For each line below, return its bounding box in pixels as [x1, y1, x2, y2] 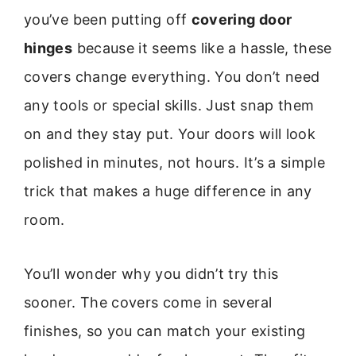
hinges [24, 40, 73, 56]
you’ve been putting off [24, 11, 192, 28]
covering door [191, 11, 292, 28]
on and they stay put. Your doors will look [24, 126, 316, 142]
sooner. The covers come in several [24, 294, 273, 311]
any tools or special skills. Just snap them [24, 97, 315, 114]
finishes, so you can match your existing [24, 323, 306, 340]
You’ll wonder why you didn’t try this [24, 265, 279, 283]
